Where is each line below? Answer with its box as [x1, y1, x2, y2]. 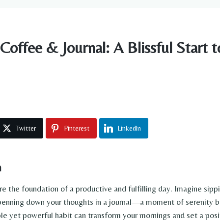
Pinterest [64, 124, 89, 133]
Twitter [16, 124, 36, 133]
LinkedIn [118, 124, 141, 133]
